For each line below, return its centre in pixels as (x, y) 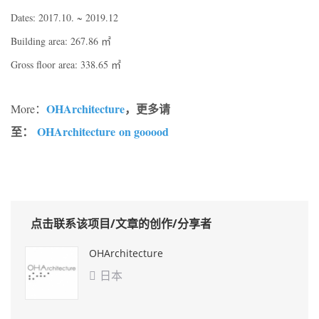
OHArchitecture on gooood (103, 132)
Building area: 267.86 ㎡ (61, 41)
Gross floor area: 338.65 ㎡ (66, 65)
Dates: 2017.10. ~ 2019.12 (64, 18)
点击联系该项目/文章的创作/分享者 (121, 224)
